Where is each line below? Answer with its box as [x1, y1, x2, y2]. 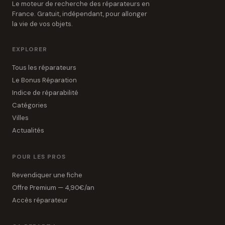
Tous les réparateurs [12, 63, 76, 72]
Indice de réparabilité [12, 88, 78, 97]
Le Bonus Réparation [12, 76, 77, 84]
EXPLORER [12, 45, 47, 53]
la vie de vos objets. [12, 20, 73, 28]
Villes [12, 114, 29, 122]
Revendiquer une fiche [12, 171, 82, 179]
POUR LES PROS [12, 153, 66, 161]
